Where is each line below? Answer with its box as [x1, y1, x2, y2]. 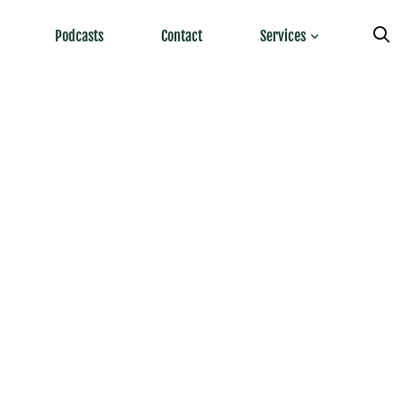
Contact [161, 27, 202, 45]
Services [260, 27, 306, 45]
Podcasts [55, 27, 103, 45]
